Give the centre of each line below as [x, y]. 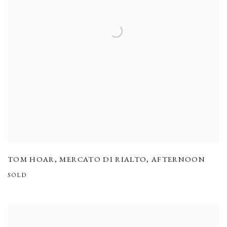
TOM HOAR [31, 159]
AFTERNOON [179, 159]
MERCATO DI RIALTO [103, 159]
